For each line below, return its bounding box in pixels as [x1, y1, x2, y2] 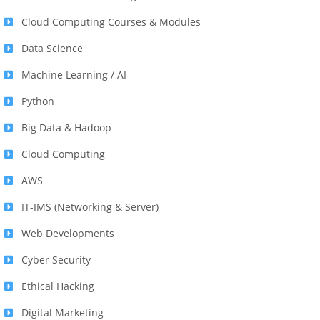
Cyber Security [21, 253, 91, 267]
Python [21, 94, 54, 109]
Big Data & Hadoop [21, 121, 111, 135]
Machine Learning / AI [21, 68, 126, 82]
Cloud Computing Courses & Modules [21, 15, 201, 29]
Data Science [21, 41, 83, 56]
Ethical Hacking [21, 279, 94, 294]
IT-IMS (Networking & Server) [21, 200, 159, 214]
